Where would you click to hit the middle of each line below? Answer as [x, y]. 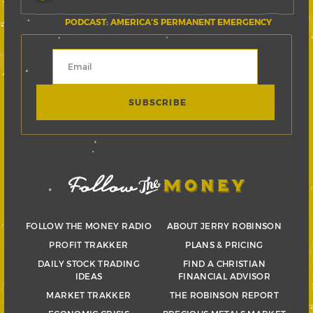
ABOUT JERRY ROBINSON [224, 225]
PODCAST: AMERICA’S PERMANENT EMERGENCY [168, 21]
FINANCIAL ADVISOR [224, 276]
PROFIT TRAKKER [89, 244]
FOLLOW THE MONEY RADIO [89, 225]
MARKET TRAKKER [89, 294]
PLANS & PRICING [224, 244]
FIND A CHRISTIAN [224, 263]
